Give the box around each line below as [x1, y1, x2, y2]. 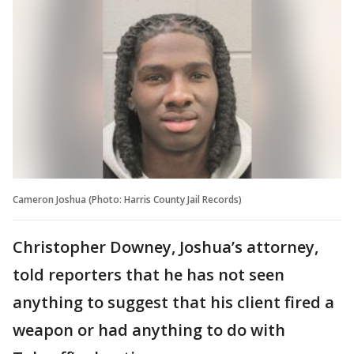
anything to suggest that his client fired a [13, 291, 334, 313]
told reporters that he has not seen [13, 263, 284, 285]
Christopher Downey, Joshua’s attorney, [13, 235, 318, 258]
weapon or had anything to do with [13, 318, 285, 341]
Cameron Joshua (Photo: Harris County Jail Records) [13, 192, 242, 206]
